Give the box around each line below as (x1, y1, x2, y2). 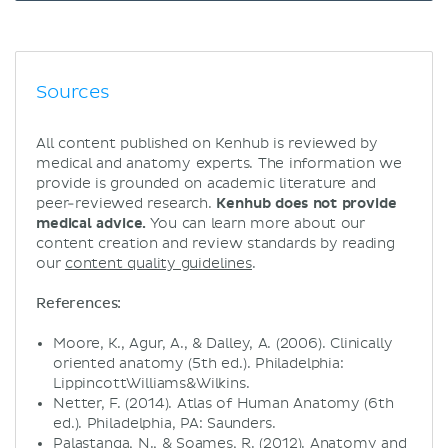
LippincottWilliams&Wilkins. (53, 374, 250, 392)
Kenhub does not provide (216, 194, 397, 212)
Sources (36, 80, 110, 104)
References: (36, 296, 122, 311)
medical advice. (36, 214, 147, 232)
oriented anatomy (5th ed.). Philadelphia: (53, 354, 344, 372)
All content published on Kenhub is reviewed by (36, 134, 378, 152)
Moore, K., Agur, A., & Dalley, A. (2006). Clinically (53, 334, 393, 352)
